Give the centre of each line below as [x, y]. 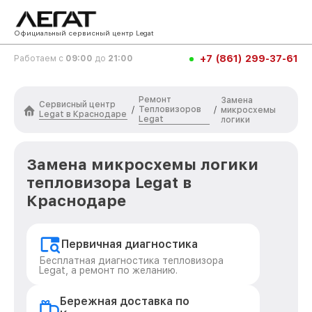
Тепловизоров [170, 109]
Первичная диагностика [130, 244]
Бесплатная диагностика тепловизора [131, 260]
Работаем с [40, 58]
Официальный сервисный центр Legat [84, 33]
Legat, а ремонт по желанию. [108, 270]
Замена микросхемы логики [142, 164]
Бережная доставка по [124, 301]
